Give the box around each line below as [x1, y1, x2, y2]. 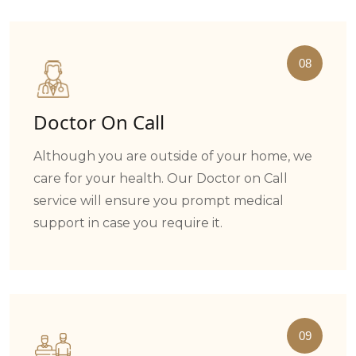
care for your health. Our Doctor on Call [33, 170, 288, 186]
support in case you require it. [33, 215, 222, 230]
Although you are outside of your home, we [33, 148, 312, 164]
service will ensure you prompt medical [33, 192, 284, 208]
